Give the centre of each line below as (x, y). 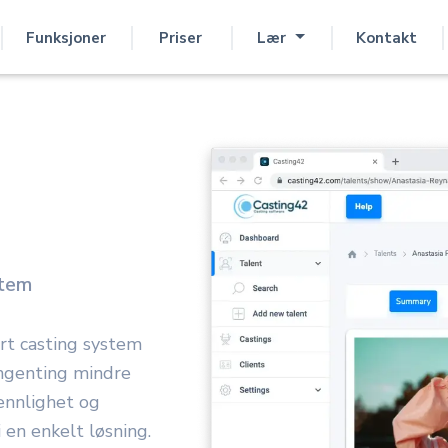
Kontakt (386, 37)
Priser (181, 37)
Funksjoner (65, 37)
